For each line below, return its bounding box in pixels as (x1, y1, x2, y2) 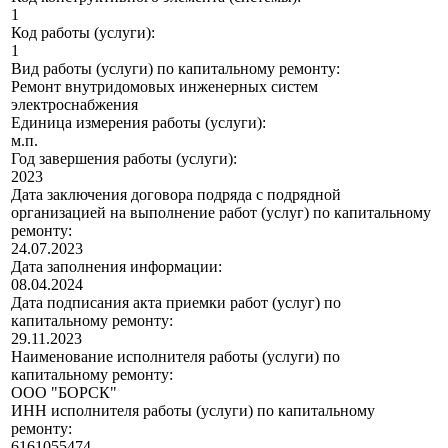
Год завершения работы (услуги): (11, 150, 237, 168)
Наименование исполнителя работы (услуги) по (11, 348, 340, 366)
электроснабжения (11, 96, 138, 114)
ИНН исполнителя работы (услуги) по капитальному (11, 402, 375, 420)
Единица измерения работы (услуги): (11, 114, 266, 132)
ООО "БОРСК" (11, 384, 117, 402)
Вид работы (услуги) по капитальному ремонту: (11, 60, 340, 78)
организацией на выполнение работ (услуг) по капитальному (11, 204, 431, 222)
